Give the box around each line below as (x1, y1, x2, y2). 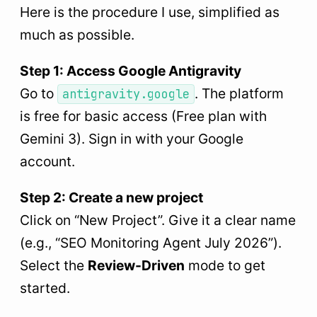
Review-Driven (88, 257, 185, 275)
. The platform (195, 85, 284, 103)
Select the (20, 257, 88, 275)
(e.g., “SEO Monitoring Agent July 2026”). (20, 234, 282, 252)
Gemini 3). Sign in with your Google (20, 130, 243, 148)
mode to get (185, 257, 265, 275)
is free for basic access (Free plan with (20, 108, 267, 125)
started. (20, 279, 70, 297)
